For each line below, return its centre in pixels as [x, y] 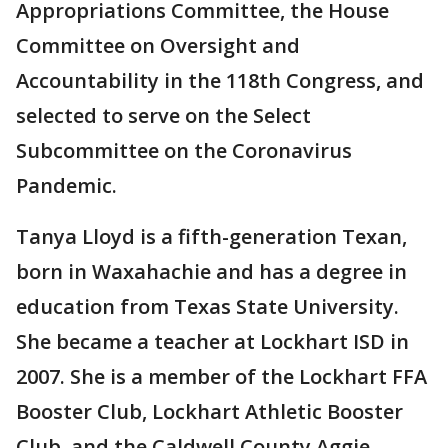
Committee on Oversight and [158, 46]
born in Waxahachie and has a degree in [211, 272]
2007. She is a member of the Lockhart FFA [221, 377]
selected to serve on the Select [163, 116]
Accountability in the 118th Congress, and [220, 81]
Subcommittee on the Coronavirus [184, 151]
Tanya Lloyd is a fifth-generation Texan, [211, 237]
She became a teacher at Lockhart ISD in [212, 342]
